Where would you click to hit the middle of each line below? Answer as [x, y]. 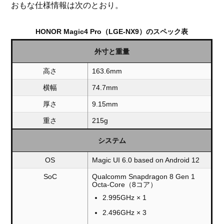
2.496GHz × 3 [125, 212]
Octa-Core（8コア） [125, 184]
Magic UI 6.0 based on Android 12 [146, 160]
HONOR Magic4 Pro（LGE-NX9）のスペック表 [112, 31]
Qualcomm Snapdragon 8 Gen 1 [144, 176]
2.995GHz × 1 [125, 197]
